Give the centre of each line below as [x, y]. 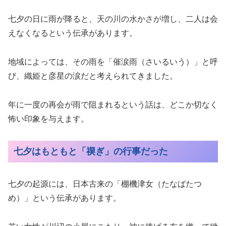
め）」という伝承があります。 [65, 198]
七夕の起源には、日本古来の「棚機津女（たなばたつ [105, 184]
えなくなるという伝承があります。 [73, 33]
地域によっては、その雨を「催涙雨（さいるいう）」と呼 [113, 62]
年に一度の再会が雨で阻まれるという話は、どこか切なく [113, 104]
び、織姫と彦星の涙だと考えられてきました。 [93, 76]
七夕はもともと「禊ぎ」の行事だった [91, 152]
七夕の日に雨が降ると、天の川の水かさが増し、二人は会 [113, 19]
